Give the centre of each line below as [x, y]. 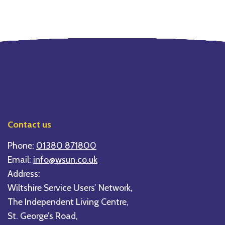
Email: [20, 159]
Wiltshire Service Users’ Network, [70, 187]
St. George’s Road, [42, 215]
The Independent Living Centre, [68, 201]
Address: [24, 173]
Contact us [29, 124]
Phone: [22, 145]
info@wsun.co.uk [65, 159]
